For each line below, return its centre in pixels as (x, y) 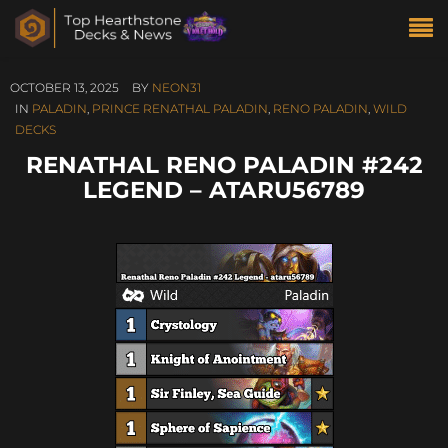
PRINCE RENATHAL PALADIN (180, 108)
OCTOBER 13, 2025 (64, 87)
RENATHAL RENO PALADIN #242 (224, 164)
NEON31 (176, 87)
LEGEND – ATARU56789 (224, 189)
